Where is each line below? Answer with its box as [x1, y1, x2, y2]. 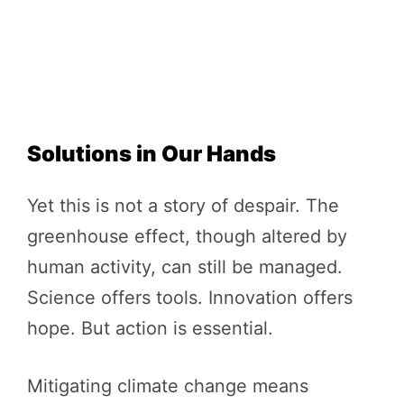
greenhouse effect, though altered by [27, 225, 347, 247]
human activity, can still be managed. [27, 255, 343, 278]
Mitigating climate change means [27, 374, 308, 397]
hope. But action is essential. [27, 317, 273, 339]
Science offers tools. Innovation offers [27, 286, 353, 308]
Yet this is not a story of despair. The [27, 194, 339, 216]
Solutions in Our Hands [27, 140, 276, 167]
